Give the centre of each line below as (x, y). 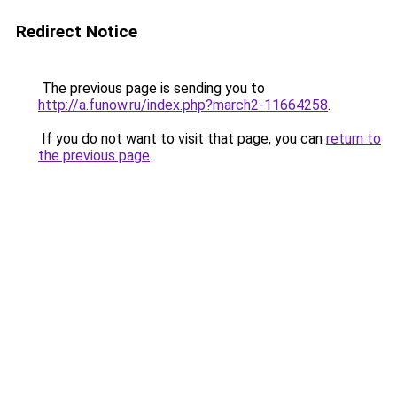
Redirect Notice (77, 31)
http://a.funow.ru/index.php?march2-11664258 (183, 105)
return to (354, 139)
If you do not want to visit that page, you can (182, 139)
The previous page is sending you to (152, 88)
